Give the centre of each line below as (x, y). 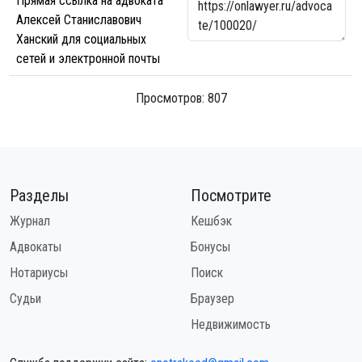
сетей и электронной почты (88, 59)
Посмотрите (231, 196)
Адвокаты (36, 247)
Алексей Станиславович (79, 20)
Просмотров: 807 (181, 98)
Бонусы (210, 247)
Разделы (39, 196)
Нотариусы (39, 273)
